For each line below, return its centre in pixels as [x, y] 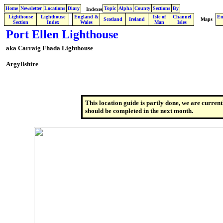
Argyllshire [22, 64]
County [142, 8]
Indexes [94, 9]
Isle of [159, 17]
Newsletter [31, 8]
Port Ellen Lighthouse [62, 34]
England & [86, 17]
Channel [182, 17]
